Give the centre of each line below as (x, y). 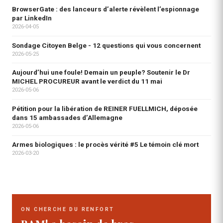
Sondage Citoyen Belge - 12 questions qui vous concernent (106, 45)
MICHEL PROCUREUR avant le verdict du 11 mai (87, 81)
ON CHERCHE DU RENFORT (68, 210)
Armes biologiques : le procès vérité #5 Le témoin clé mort (105, 145)
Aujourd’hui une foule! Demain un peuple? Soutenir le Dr (101, 72)
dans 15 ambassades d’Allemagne (67, 117)
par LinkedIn (32, 18)
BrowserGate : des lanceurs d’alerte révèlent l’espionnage (106, 9)
